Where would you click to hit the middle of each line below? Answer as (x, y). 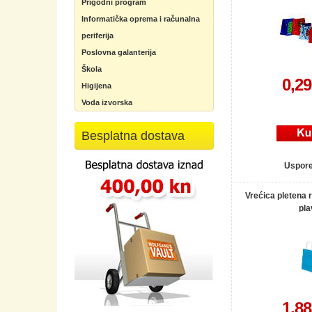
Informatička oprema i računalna (141, 19)
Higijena (96, 86)
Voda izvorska (107, 102)
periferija (97, 36)
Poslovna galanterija (119, 52)
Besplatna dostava (133, 136)
